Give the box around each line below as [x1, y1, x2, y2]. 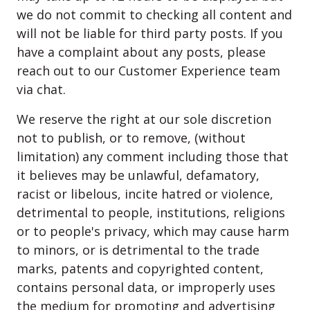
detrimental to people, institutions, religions [17, 204, 285, 221]
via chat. [17, 81, 66, 98]
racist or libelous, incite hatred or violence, [17, 185, 273, 202]
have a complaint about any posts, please [17, 44, 266, 60]
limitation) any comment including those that [17, 148, 289, 165]
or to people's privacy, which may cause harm [17, 223, 289, 239]
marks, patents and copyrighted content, [17, 260, 264, 277]
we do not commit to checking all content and [17, 6, 292, 23]
